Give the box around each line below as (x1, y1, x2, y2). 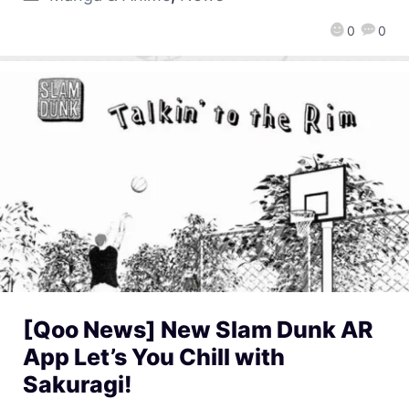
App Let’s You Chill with (23, 343, 285, 372)
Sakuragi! (23, 371, 132, 399)
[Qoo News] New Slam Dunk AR (23, 316, 373, 344)
